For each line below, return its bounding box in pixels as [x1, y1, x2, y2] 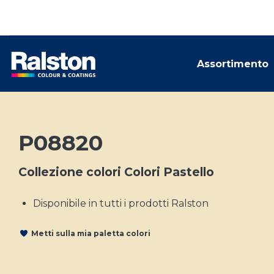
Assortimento [197, 58, 268, 70]
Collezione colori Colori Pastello [18, 165, 214, 179]
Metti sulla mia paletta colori [31, 228, 150, 238]
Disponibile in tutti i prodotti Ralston [33, 198, 209, 209]
